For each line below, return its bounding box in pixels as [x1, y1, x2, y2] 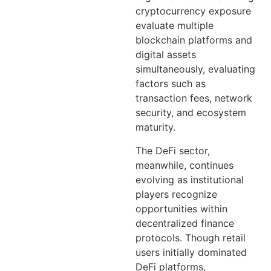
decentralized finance [135, 217, 234, 229]
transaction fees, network [135, 92, 252, 105]
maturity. [135, 121, 175, 134]
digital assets [135, 48, 196, 61]
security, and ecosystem [135, 106, 246, 119]
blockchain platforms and [135, 34, 252, 47]
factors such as [135, 77, 206, 90]
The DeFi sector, [135, 144, 210, 157]
